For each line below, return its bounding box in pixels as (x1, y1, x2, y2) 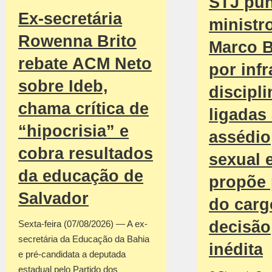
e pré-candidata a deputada (18, 249, 126, 260)
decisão (209, 218, 271, 237)
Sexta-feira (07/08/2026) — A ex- (18, 219, 148, 229)
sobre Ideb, (18, 77, 108, 96)
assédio (209, 128, 271, 147)
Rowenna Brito (18, 32, 137, 51)
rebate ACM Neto (18, 55, 152, 73)
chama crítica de (18, 100, 149, 118)
